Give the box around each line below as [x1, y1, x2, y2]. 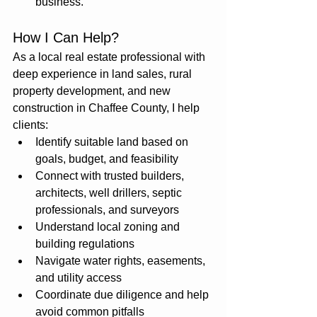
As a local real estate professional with [13, 50, 208, 63]
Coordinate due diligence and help [35, 288, 212, 301]
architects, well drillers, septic [35, 186, 185, 199]
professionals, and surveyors [35, 203, 179, 216]
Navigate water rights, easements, [35, 254, 208, 267]
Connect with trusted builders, [35, 169, 187, 182]
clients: [13, 118, 48, 131]
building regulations [35, 237, 134, 250]
